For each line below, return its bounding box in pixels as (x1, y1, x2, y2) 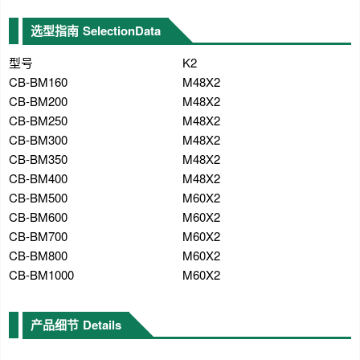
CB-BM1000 (9, 266, 74, 283)
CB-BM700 (9, 227, 67, 244)
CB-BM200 (9, 92, 67, 109)
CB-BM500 (9, 189, 67, 206)
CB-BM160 (9, 73, 67, 90)
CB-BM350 (9, 150, 67, 167)
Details (83, 316, 121, 333)
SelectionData (83, 22, 161, 39)
